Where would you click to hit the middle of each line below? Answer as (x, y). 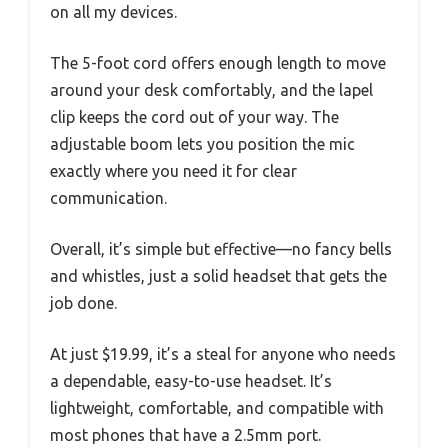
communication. (108, 198)
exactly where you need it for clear (173, 171)
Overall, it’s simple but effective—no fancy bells (221, 249)
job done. (83, 303)
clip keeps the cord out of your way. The (194, 117)
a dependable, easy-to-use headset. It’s (191, 381)
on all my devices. (113, 12)
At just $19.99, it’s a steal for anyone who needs (223, 354)
